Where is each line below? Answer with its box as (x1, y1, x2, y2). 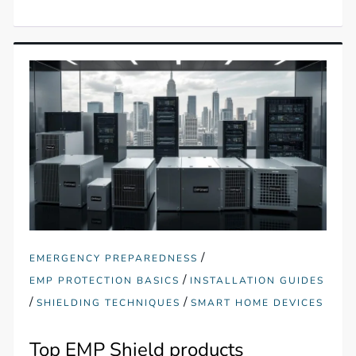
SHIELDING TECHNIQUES (37, 296, 181, 309)
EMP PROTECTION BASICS (29, 273, 180, 287)
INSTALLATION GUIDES (190, 273, 325, 287)
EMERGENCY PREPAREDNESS (29, 251, 199, 265)
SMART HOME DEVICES (191, 296, 324, 309)
